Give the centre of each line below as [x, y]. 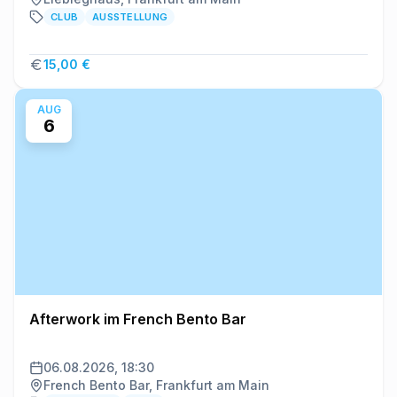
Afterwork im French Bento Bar [138, 319]
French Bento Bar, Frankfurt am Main [156, 385]
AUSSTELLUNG [130, 16]
